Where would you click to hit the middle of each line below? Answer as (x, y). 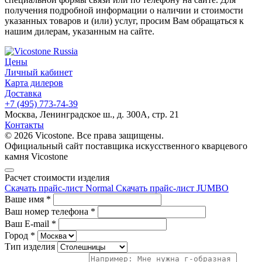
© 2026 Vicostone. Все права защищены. (84, 135)
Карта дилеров (34, 82)
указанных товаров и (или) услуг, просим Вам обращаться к (124, 20)
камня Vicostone (36, 156)
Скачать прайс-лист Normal (59, 188)
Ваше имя (25, 199)
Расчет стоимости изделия (57, 177)
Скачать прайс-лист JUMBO (172, 188)
